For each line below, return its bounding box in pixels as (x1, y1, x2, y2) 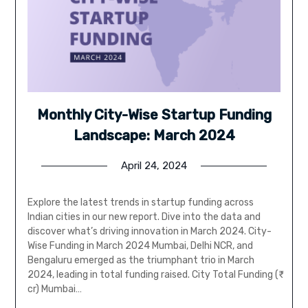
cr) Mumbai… (27, 283, 82, 296)
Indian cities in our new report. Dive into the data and (27, 211, 261, 223)
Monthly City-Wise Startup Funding (36, 107, 272, 124)
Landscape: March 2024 (73, 127, 235, 144)
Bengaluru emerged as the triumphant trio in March (27, 254, 254, 267)
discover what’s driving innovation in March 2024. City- (27, 225, 272, 238)
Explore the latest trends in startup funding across (27, 197, 254, 209)
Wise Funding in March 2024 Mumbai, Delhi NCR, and (27, 240, 253, 252)
